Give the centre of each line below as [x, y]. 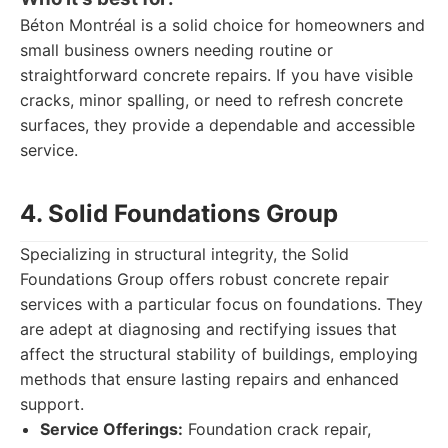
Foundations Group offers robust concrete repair [204, 279]
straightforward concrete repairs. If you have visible [216, 75]
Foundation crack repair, [277, 429]
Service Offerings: [111, 429]
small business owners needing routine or [176, 50]
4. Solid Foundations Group [179, 213]
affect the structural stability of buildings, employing [219, 354]
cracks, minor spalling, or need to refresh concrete [211, 100]
